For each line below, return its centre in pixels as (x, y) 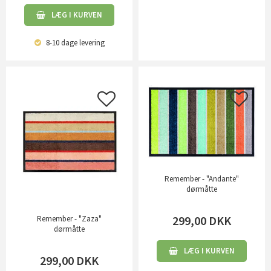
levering (91, 42)
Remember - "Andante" (202, 179)
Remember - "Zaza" (69, 218)
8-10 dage (60, 42)
